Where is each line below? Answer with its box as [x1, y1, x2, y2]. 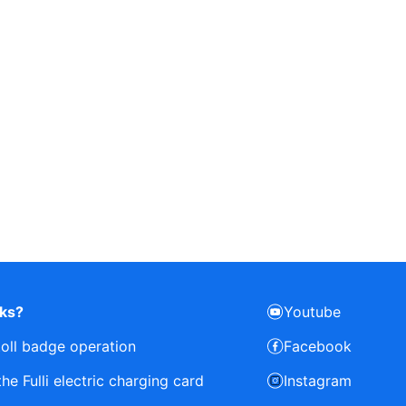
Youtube [284, 303, 341, 321]
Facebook [284, 337, 352, 355]
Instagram [284, 372, 352, 390]
